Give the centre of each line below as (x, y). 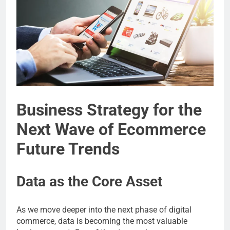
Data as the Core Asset (89, 181)
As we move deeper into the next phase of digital (104, 209)
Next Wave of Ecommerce (111, 129)
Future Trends (68, 149)
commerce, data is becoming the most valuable (102, 221)
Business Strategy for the (109, 110)
